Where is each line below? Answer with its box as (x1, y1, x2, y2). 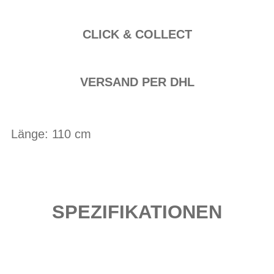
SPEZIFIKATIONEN (52, 201, 222, 223)
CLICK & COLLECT (82, 28, 192, 41)
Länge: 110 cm (11, 127, 91, 141)
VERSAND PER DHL (80, 75, 194, 89)
